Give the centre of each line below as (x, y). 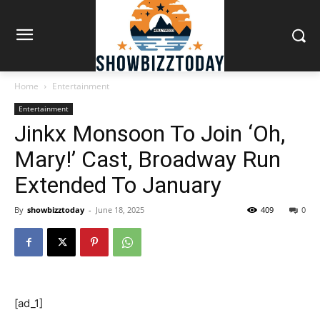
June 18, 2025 (120, 209)
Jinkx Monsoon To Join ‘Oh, (150, 133)
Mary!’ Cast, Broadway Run (147, 159)
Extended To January (118, 185)
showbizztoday (56, 209)
